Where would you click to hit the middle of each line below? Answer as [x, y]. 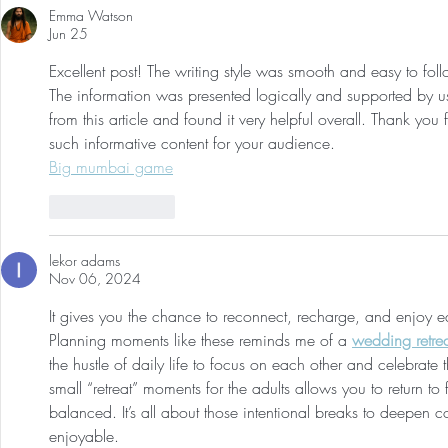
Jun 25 [68, 34]
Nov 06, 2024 [95, 279]
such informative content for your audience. [192, 143]
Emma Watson [91, 16]
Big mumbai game [111, 167]
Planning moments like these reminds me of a [200, 340]
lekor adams [84, 261]
